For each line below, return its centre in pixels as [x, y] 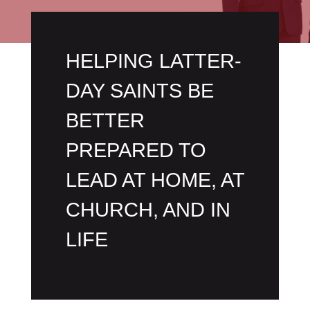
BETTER [105, 121]
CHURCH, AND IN [148, 210]
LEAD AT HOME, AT [155, 180]
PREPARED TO [136, 151]
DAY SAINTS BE [139, 91]
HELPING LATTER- [153, 61]
